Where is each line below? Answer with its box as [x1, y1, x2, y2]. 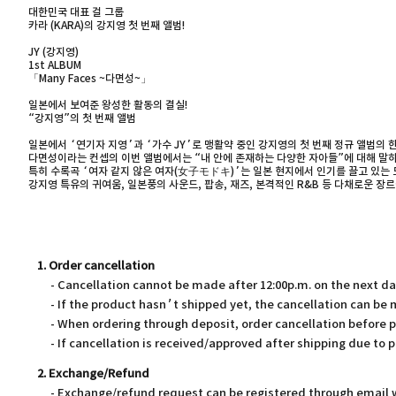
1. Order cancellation [37, 259, 155, 273]
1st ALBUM [28, 59, 81, 72]
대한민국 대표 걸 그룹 [28, 6, 126, 19]
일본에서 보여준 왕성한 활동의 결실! [28, 99, 187, 111]
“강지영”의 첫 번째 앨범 [28, 112, 136, 125]
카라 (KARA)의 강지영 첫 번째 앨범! [28, 19, 185, 32]
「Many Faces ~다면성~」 [28, 72, 154, 85]
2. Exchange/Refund [37, 367, 149, 381]
